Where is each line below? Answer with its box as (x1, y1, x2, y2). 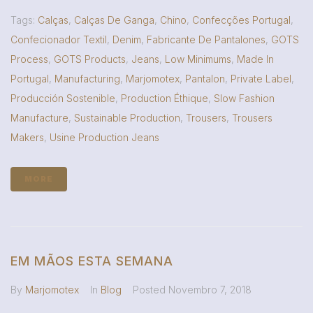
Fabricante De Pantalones (147, 34, 265, 46)
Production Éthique (121, 92, 208, 105)
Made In (237, 53, 274, 66)
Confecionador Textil (10, 34, 107, 46)
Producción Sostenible (10, 92, 115, 105)
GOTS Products (54, 53, 126, 66)
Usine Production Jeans (50, 131, 159, 144)
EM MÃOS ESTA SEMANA (10, 254, 173, 269)
